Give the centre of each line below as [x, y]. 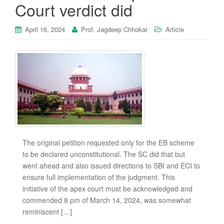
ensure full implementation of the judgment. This [99, 177]
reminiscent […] [47, 212]
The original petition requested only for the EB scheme [108, 143]
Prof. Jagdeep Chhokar [114, 29]
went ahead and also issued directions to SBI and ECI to [111, 166]
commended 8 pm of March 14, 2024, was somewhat [107, 200]
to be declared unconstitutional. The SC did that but [104, 154]
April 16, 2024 [45, 29]
